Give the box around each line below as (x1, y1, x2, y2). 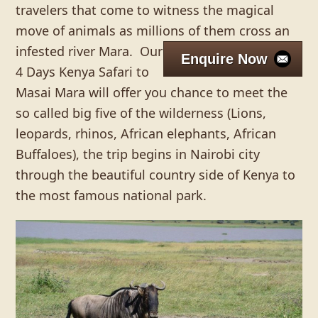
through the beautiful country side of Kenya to (16, 166, 296, 183)
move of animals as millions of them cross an (16, 22, 290, 39)
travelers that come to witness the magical (16, 1, 275, 18)
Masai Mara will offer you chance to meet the (16, 84, 288, 101)
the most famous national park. (16, 187, 207, 204)
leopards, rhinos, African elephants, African (16, 125, 277, 142)
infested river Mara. (16, 43, 137, 60)
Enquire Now (180, 51, 268, 67)
